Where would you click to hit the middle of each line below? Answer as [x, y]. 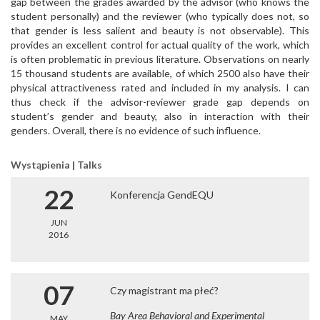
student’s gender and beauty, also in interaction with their [160, 116]
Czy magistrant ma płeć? [165, 290]
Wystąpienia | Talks [56, 165]
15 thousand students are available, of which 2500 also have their [160, 73]
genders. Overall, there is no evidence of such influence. [136, 130]
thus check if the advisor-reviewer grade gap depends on [160, 102]
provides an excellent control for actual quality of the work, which [160, 45]
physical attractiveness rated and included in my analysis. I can [160, 87]
